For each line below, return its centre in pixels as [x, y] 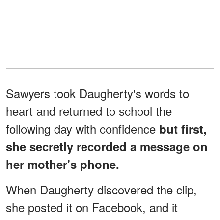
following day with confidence [82, 129]
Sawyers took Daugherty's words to [97, 93]
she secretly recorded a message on [107, 147]
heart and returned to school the [89, 111]
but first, [183, 129]
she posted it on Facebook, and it [92, 207]
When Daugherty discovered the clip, [101, 190]
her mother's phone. [63, 164]
